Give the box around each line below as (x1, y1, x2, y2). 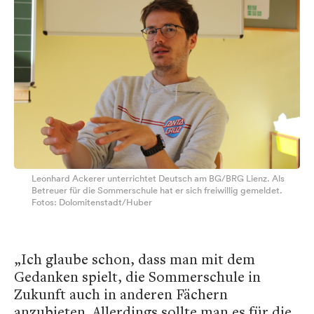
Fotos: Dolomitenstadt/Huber (32, 196, 152, 209)
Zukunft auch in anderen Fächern (14, 285, 228, 304)
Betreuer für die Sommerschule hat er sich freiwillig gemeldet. (32, 184, 282, 197)
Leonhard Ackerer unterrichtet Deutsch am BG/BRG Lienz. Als (32, 172, 285, 185)
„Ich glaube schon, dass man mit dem (14, 250, 255, 269)
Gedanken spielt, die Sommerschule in (14, 267, 261, 287)
